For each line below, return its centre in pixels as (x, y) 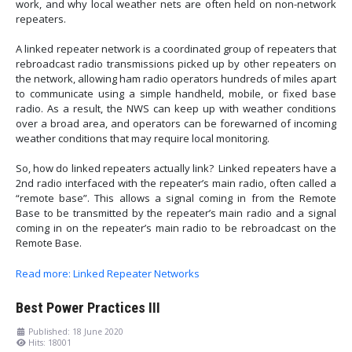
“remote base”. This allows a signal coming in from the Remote (176, 198)
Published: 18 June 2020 (76, 331)
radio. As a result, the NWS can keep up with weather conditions (176, 109)
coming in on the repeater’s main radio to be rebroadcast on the (176, 228)
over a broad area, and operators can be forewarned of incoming (176, 124)
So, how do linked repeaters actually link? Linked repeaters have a (176, 169)
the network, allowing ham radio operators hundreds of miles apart (176, 79)
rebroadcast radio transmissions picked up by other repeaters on (176, 64)
